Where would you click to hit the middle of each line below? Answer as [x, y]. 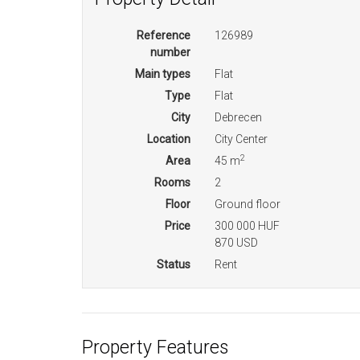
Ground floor [248, 204]
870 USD [237, 243]
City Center [241, 139]
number [171, 52]
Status [174, 264]
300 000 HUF [247, 226]
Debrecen [239, 117]
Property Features [155, 348]
